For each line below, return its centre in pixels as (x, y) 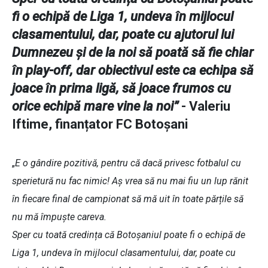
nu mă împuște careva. (59, 217)
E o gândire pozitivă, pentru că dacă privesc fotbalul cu (128, 163)
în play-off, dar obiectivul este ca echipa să (133, 71)
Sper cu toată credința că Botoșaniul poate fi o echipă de (129, 235)
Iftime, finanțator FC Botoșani (100, 124)
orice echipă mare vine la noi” (95, 106)
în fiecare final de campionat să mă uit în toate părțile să (128, 199)
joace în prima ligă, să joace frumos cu (121, 89)
